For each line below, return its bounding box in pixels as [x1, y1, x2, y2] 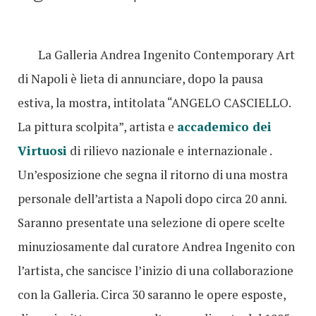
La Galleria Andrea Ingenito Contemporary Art [38, 47, 296, 63]
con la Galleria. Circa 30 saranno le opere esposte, [18, 286, 286, 303]
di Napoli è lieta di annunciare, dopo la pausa [18, 71, 263, 87]
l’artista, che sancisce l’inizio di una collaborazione [18, 262, 293, 279]
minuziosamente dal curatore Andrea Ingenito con [18, 238, 295, 255]
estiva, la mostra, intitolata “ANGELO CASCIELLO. [18, 95, 291, 111]
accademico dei [177, 119, 272, 135]
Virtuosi [18, 142, 67, 159]
